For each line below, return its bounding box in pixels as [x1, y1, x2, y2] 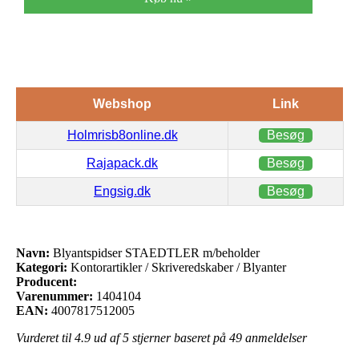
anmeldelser [242, 330, 307, 345]
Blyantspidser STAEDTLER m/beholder [50, 245, 260, 260]
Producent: [16, 274, 77, 288]
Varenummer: [16, 288, 93, 303]
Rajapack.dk [87, 155, 158, 170]
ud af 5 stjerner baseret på [91, 330, 229, 345]
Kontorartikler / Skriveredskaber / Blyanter [67, 260, 286, 274]
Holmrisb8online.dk [67, 127, 178, 142]
